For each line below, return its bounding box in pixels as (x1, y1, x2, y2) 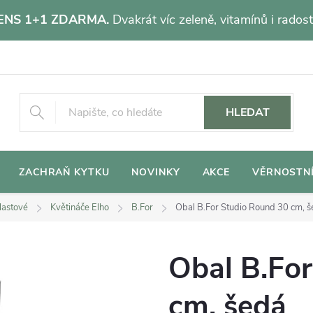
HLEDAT (225, 104, 270, 120)
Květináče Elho (50, 201, 109, 214)
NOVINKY (131, 165, 180, 179)
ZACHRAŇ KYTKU (19, 165, 110, 179)
